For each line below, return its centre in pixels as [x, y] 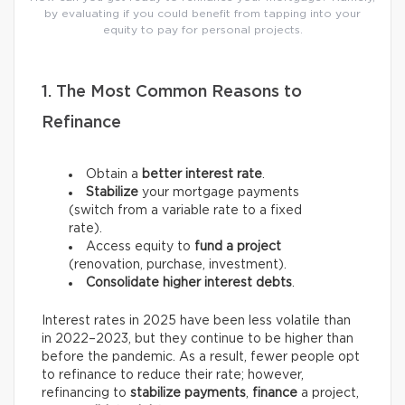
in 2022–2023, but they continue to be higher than [198, 339]
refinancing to [86, 394]
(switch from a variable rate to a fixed [185, 211]
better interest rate [202, 175]
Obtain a [114, 175]
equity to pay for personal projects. [202, 30]
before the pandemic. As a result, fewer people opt [201, 358]
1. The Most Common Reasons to [172, 93]
